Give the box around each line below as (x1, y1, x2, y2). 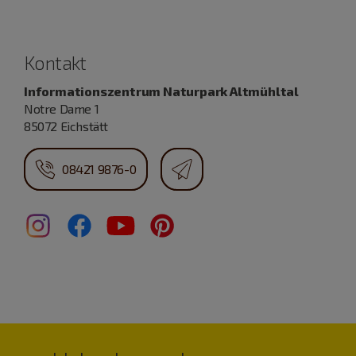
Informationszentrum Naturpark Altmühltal (24, 83, 299, 99)
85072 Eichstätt (24, 118, 108, 134)
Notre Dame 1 (24, 101, 99, 117)
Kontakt (24, 51, 87, 75)
